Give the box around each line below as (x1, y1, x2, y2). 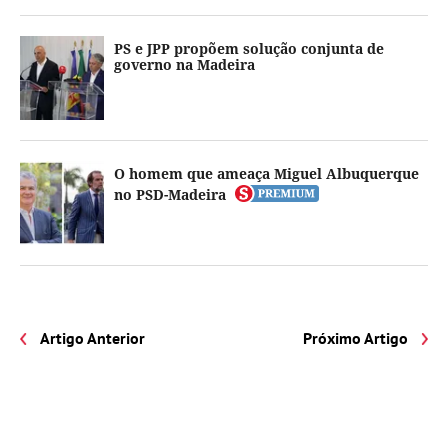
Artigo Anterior (40, 328, 145, 348)
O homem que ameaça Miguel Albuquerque (114, 164, 419, 183)
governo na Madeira (114, 55, 255, 74)
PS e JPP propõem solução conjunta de (114, 39, 384, 58)
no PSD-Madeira (114, 185, 226, 204)
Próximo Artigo (303, 328, 408, 348)
